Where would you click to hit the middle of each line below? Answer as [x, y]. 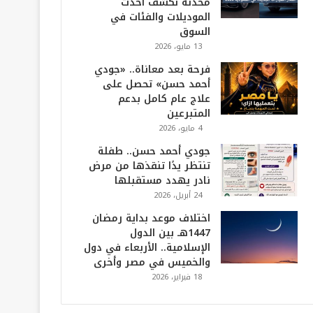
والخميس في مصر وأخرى [152, 262]
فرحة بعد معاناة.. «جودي [152, 70]
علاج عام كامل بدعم [164, 99]
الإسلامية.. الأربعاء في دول [147, 248]
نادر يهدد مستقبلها [162, 181]
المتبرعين [188, 114]
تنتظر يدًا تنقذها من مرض [149, 166]
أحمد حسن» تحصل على [156, 84]
